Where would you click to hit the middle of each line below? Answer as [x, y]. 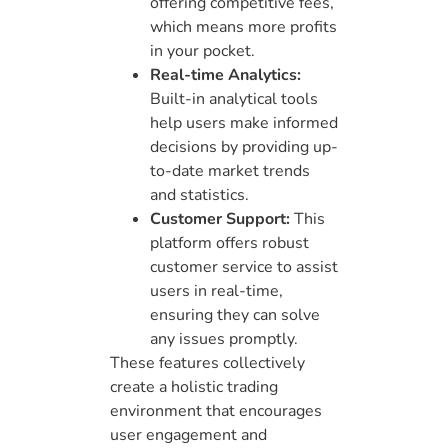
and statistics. [199, 195]
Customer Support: [220, 219]
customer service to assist [244, 267]
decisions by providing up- [244, 147]
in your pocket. [202, 51]
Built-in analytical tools [234, 99]
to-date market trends [230, 171]
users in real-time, [216, 291]
